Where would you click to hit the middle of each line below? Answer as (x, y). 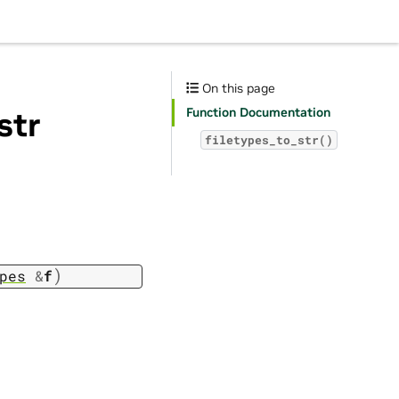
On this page (237, 88)
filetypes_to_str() (269, 140)
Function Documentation (258, 112)
